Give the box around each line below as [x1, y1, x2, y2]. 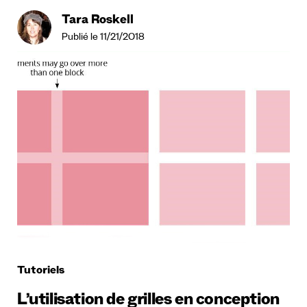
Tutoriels [17, 265, 64, 278]
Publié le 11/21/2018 [62, 32, 145, 44]
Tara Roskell [62, 14, 134, 28]
